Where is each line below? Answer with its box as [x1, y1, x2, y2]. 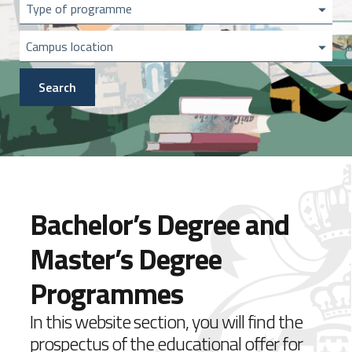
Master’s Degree [30, 236, 222, 280]
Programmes [30, 271, 183, 315]
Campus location [26, 37, 113, 56]
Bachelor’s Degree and [30, 202, 289, 246]
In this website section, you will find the [30, 307, 302, 335]
